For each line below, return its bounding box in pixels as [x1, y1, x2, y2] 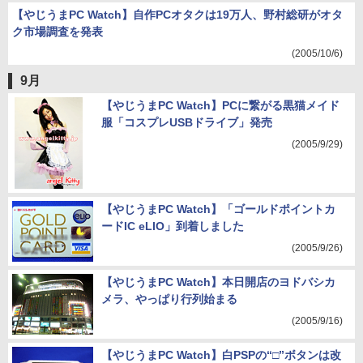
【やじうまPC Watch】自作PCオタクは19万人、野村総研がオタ [12, 8, 343, 21]
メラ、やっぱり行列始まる [101, 293, 237, 305]
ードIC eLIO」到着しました [101, 220, 244, 233]
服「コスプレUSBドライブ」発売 [101, 116, 272, 129]
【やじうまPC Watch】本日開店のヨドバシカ [101, 275, 335, 288]
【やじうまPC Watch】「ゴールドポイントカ [101, 203, 335, 216]
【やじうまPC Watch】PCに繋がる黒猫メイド [101, 99, 340, 112]
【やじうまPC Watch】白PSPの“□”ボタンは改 [101, 348, 341, 361]
